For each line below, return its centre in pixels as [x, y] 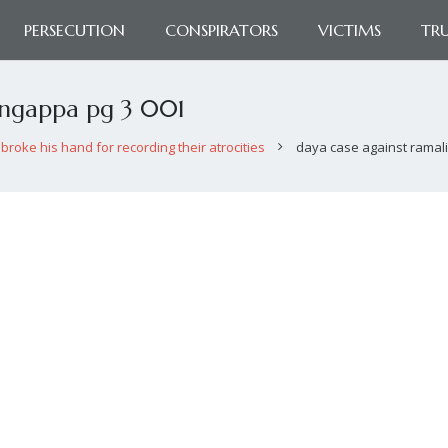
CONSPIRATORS [221, 30]
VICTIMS [349, 30]
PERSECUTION [74, 30]
